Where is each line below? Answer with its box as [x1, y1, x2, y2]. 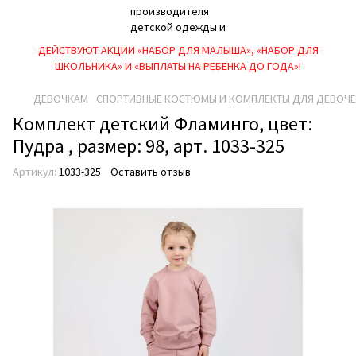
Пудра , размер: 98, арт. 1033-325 [13, 133, 284, 158]
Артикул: [13, 164, 56, 179]
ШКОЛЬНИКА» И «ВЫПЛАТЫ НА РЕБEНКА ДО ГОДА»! [55, 59, 301, 73]
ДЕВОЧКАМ [33, 91, 88, 106]
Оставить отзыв [110, 164, 191, 179]
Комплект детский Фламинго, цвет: [13, 111, 312, 136]
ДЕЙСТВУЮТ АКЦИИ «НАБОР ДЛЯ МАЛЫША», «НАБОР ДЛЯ [37, 43, 319, 57]
